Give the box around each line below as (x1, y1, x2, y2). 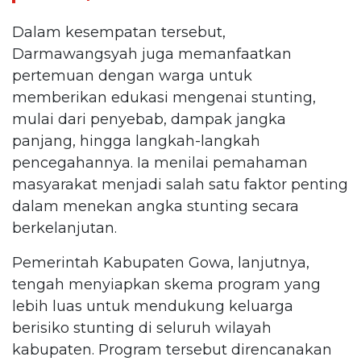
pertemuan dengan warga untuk (12, 66, 252, 85)
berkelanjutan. (12, 218, 117, 237)
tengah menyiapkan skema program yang (12, 275, 321, 293)
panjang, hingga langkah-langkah (12, 131, 260, 150)
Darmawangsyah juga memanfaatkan (12, 44, 292, 63)
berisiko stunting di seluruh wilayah (12, 318, 272, 337)
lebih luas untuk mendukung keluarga (12, 297, 293, 315)
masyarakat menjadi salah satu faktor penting (12, 175, 348, 193)
